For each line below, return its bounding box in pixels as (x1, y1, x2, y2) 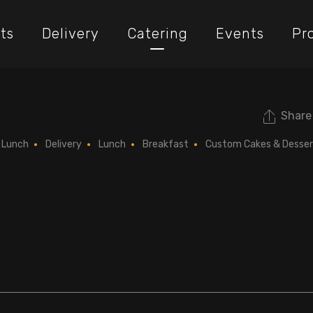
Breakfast (143, 138, 189, 150)
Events (215, 25, 264, 43)
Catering (126, 25, 188, 43)
